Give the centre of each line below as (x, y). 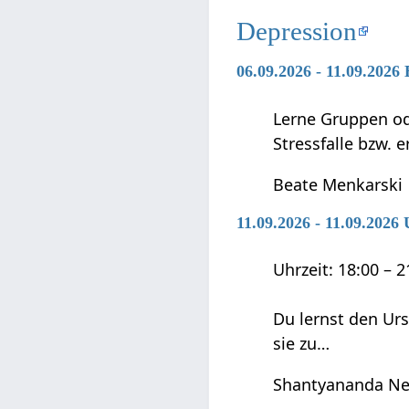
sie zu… (302, 344)
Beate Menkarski (338, 184)
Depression (297, 31)
